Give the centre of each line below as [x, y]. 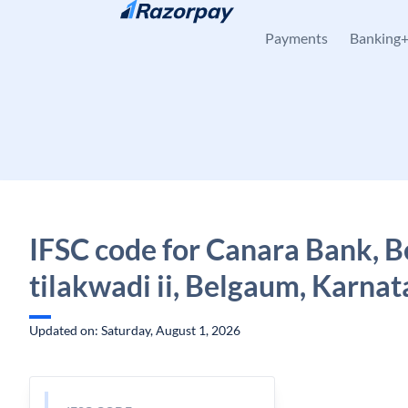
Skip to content [87, 23]
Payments [296, 38]
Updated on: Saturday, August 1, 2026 [135, 330]
